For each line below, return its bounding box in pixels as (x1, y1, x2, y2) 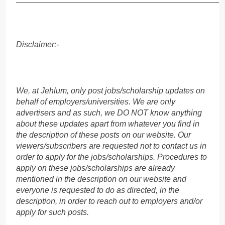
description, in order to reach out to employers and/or (16, 196, 202, 205)
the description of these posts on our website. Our (16, 130, 191, 139)
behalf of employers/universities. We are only (16, 97, 175, 106)
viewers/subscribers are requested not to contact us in (16, 141, 206, 150)
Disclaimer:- (16, 40, 59, 49)
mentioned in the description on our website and (16, 174, 186, 183)
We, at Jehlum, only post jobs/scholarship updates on (16, 86, 205, 95)
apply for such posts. (16, 207, 89, 216)
